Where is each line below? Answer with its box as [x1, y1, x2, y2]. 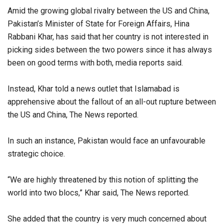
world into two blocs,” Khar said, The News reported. [7, 188, 189, 198]
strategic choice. [7, 149, 65, 159]
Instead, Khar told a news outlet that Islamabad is [7, 84, 179, 94]
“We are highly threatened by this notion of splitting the [7, 175, 198, 185]
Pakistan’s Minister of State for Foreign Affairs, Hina [7, 19, 189, 29]
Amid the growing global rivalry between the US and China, [7, 6, 209, 16]
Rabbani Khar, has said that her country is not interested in [7, 32, 208, 42]
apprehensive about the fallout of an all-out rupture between [7, 97, 216, 107]
